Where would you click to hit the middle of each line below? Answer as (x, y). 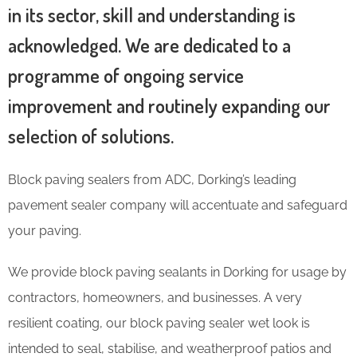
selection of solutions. (91, 135)
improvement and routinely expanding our (169, 105)
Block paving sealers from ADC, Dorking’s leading (152, 179)
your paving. (45, 230)
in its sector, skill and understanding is (152, 14)
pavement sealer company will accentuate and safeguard (178, 205)
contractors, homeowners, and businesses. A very (155, 297)
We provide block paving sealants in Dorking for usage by (177, 272)
